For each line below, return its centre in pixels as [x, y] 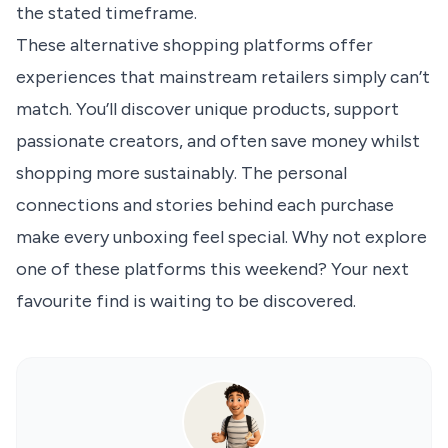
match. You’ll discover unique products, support [207, 109]
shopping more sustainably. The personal [181, 173]
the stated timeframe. [106, 13]
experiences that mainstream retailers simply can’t [223, 77]
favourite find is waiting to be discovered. [186, 301]
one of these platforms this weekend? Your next [212, 269]
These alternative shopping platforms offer [194, 45]
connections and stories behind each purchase [205, 205]
